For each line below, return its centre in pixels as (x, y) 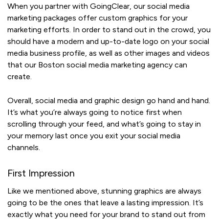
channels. (25, 148)
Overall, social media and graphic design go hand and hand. (109, 101)
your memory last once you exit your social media (94, 136)
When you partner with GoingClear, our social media (99, 6)
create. (21, 77)
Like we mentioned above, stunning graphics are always (104, 191)
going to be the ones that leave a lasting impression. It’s (105, 203)
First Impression (41, 173)
